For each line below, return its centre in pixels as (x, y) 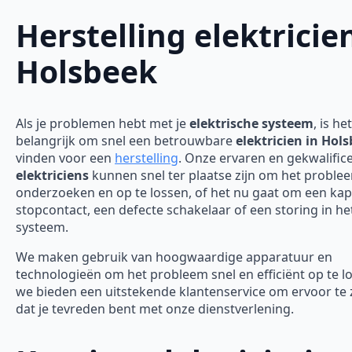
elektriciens (52, 176)
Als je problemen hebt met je (103, 124)
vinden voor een (65, 158)
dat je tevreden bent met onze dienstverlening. (155, 309)
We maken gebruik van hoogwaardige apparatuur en (174, 257)
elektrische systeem (251, 124)
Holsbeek (86, 71)
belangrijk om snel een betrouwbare (126, 141)
